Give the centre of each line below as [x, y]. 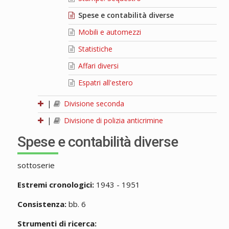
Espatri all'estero [104, 83]
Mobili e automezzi [108, 32]
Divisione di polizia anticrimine [112, 121]
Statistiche [94, 49]
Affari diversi [97, 66]
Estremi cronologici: [55, 185]
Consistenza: [42, 204]
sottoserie [36, 165]
